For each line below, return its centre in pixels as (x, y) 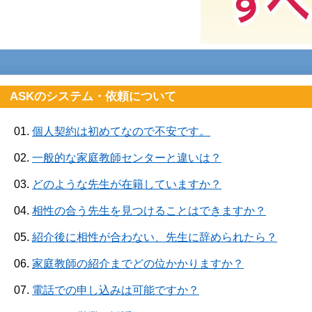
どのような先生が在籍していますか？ (127, 184)
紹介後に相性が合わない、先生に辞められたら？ (155, 237)
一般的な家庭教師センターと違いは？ (127, 157)
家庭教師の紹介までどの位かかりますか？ (138, 263)
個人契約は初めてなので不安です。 (121, 131)
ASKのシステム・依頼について (93, 96)
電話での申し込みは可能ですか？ (116, 290)
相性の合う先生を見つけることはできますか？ (149, 210)
